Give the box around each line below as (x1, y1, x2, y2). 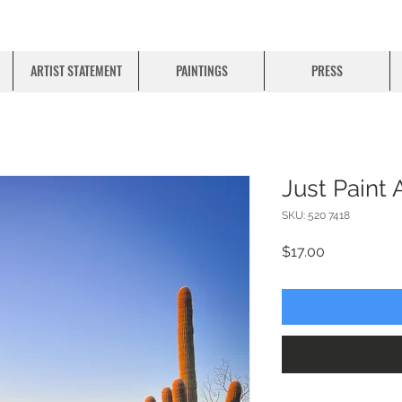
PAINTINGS (175, 61, 228, 80)
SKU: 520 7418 (282, 209, 350, 222)
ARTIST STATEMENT (30, 61, 122, 80)
